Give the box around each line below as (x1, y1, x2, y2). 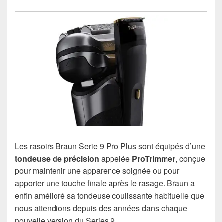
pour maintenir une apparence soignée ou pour (15, 165, 179, 177)
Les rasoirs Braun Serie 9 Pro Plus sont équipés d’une (15, 140, 205, 152)
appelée (99, 153, 132, 165)
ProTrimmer (132, 153, 175, 165)
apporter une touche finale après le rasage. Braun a (15, 177, 195, 189)
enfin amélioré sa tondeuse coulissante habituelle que (15, 190, 204, 202)
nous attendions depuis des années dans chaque (15, 202, 187, 214)
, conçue (175, 153, 205, 165)
